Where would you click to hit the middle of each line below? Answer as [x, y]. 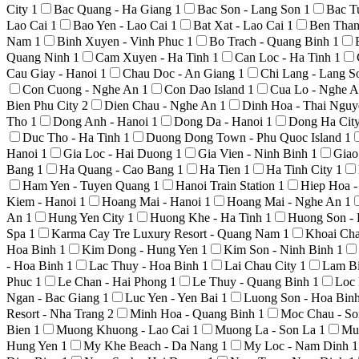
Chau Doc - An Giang [180, 73]
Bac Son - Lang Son [250, 9]
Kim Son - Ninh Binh [280, 249]
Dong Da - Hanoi [220, 121]
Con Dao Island [206, 89]
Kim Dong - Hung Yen [141, 249]
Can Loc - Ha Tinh [284, 57]
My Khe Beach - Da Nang [152, 345]
